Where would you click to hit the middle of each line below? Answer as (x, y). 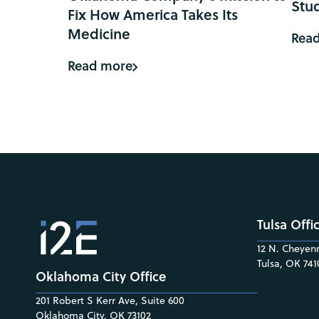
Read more (100, 65)
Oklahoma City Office (101, 277)
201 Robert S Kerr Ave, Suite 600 (110, 301)
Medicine (99, 33)
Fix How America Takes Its (153, 14)
